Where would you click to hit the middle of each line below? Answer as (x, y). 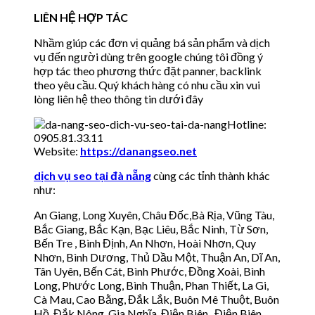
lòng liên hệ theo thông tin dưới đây (118, 98)
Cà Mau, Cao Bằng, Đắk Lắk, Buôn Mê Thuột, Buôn (156, 299)
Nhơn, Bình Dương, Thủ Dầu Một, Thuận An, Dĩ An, (157, 257)
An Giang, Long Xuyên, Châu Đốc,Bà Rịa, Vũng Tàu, (154, 214)
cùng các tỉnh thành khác (211, 175)
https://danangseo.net (139, 150)
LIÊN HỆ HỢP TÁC (81, 17)
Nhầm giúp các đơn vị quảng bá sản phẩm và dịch (152, 42)
